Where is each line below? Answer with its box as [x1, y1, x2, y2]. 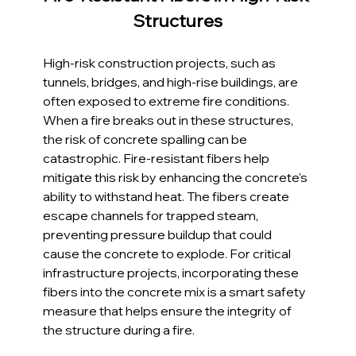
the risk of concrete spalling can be [43, 131, 250, 148]
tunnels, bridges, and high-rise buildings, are [43, 74, 301, 91]
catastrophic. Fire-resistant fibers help [43, 150, 273, 167]
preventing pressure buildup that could [43, 226, 275, 243]
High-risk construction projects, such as [43, 55, 279, 72]
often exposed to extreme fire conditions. [43, 93, 292, 110]
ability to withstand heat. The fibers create [43, 188, 292, 205]
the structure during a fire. [43, 322, 195, 339]
